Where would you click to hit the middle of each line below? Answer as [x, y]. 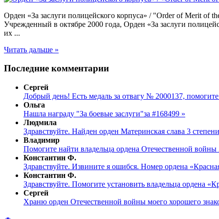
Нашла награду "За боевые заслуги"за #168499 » [104, 113]
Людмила [40, 122]
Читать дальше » [31, 49]
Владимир [42, 140]
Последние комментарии [56, 68]
